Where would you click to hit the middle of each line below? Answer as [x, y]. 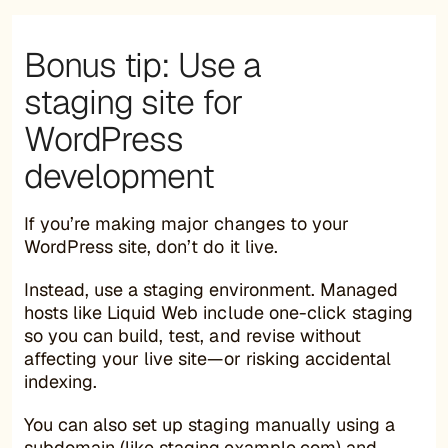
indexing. [61, 381]
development [119, 175]
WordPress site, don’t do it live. [151, 246]
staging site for [133, 101]
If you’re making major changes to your [186, 223]
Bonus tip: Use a [142, 64]
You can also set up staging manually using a [209, 424]
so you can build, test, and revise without [192, 335]
